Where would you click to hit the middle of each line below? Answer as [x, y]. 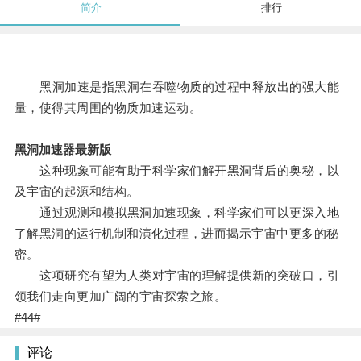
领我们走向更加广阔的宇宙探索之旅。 [120, 297]
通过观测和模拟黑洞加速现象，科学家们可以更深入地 [177, 213]
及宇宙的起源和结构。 [77, 192]
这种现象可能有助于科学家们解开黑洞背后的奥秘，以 [177, 171]
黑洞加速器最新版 [62, 150]
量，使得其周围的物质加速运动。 [108, 108]
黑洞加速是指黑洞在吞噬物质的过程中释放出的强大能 [177, 87]
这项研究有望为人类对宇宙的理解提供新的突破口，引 [177, 276]
